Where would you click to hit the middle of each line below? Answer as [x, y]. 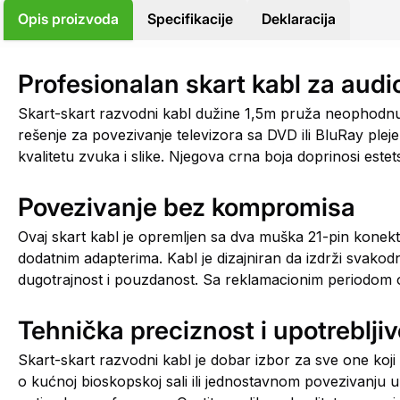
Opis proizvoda [68, 19]
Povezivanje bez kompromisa [187, 207]
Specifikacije [190, 19]
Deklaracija [299, 19]
